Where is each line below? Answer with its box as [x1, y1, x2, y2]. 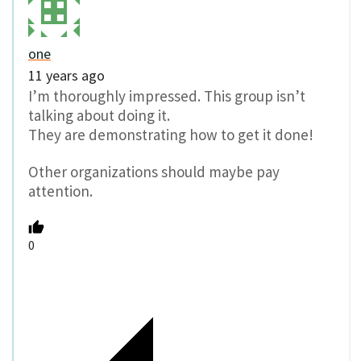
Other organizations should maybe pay [28, 162, 280, 182]
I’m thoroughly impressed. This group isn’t [28, 85, 305, 106]
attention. [28, 181, 93, 201]
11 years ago [28, 65, 105, 85]
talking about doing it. [28, 105, 170, 125]
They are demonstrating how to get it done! [28, 124, 313, 144]
